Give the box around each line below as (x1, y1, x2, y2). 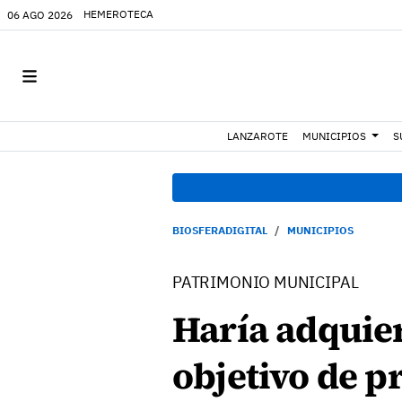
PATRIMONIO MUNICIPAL (172, 272, 359, 293)
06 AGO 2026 (7, 7, 73, 22)
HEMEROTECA (83, 7, 153, 21)
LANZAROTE (227, 129, 289, 143)
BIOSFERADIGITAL (172, 223, 267, 237)
